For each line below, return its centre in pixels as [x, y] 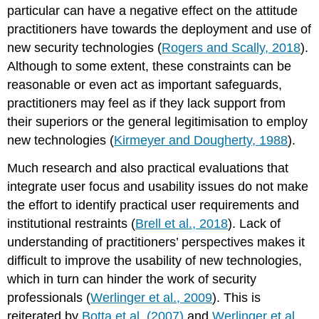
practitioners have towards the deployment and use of [159, 30]
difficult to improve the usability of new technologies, [155, 261]
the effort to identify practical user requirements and [153, 205]
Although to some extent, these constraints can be [150, 67]
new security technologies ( [85, 48]
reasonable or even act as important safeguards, [145, 85]
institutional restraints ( [72, 224]
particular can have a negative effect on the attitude [153, 11]
